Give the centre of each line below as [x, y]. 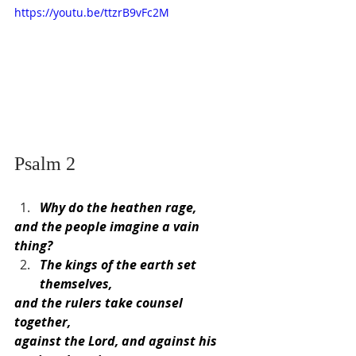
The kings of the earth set [120, 264]
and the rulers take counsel [100, 302]
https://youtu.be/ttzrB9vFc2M [92, 13]
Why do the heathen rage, [118, 207]
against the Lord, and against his [117, 341]
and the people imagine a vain [108, 226]
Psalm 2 [45, 163]
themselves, [76, 283]
